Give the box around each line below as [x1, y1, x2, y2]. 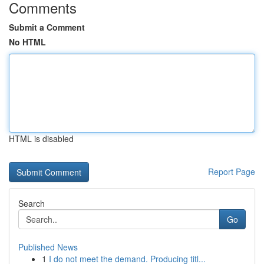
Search [18, 197, 45, 209]
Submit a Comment [9, 21, 85, 33]
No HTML [9, 36, 46, 48]
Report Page [208, 166, 255, 177]
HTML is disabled [9, 133, 74, 144]
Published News [18, 241, 78, 253]
